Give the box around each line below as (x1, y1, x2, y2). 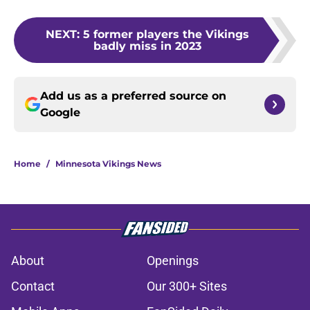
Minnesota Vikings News (55, 158, 161, 170)
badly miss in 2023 (93, 39, 201, 53)
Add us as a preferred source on (40, 89, 226, 103)
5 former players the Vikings (83, 28, 249, 42)
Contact (11, 279, 55, 294)
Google (40, 106, 80, 120)
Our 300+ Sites (147, 279, 227, 294)
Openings (147, 253, 199, 268)
